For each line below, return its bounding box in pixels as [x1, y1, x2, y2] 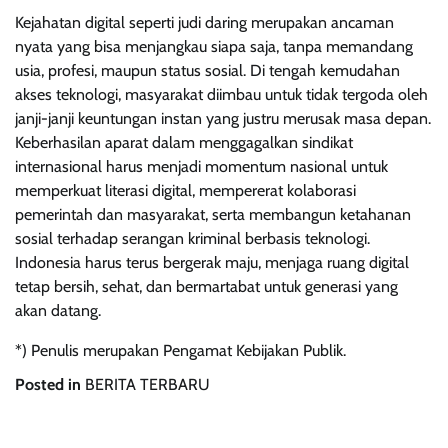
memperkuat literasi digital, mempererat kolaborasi [15, 180, 356, 200]
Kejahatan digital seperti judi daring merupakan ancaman [15, 12, 394, 32]
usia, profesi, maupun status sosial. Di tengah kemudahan [15, 60, 400, 80]
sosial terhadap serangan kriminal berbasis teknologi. [15, 228, 370, 248]
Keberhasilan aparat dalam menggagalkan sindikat [15, 132, 353, 152]
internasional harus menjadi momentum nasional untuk [15, 156, 388, 176]
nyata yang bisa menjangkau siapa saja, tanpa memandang [15, 36, 413, 56]
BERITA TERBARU [85, 374, 210, 394]
